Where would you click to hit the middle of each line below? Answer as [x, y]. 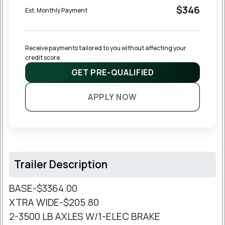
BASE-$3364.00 [43, 189]
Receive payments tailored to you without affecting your [106, 48]
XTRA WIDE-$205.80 [54, 203]
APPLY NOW [113, 97]
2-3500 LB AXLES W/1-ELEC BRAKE [86, 217]
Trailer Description [61, 164]
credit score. [43, 58]
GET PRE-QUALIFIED [113, 73]
